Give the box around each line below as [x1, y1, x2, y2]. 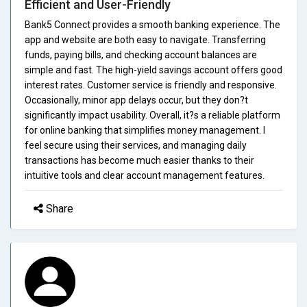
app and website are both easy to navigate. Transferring [25, 34, 266, 45]
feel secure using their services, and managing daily [25, 139, 247, 151]
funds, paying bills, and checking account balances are [25, 49, 257, 60]
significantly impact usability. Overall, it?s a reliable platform [25, 109, 280, 121]
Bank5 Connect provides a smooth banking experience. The [25, 19, 280, 30]
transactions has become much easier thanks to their [25, 154, 254, 166]
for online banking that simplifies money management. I [25, 124, 265, 136]
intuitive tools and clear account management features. [25, 169, 265, 181]
